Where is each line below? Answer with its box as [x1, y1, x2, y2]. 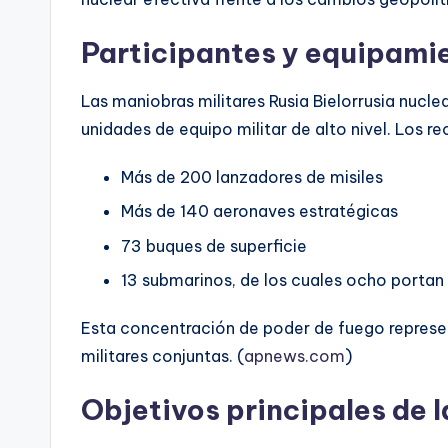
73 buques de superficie [121, 235, 307, 256]
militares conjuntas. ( [81, 346, 244, 367]
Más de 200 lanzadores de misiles [121, 166, 383, 187]
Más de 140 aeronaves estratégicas [121, 201, 398, 222]
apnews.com [244, 346, 345, 367]
